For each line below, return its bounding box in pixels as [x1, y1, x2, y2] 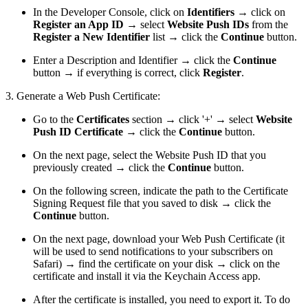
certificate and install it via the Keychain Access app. [33, 270, 261, 283]
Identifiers [187, 6, 234, 19]
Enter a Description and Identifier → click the [33, 54, 233, 67]
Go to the [33, 113, 76, 126]
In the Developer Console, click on [33, 6, 187, 19]
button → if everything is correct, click [33, 67, 203, 79]
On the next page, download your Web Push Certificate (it [33, 233, 285, 245]
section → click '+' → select [129, 113, 256, 126]
